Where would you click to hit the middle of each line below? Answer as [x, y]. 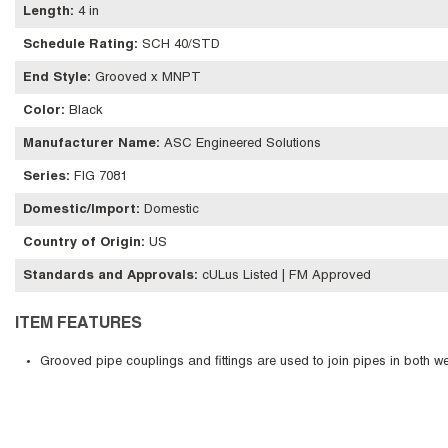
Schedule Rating [78, 45]
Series [44, 177]
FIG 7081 [100, 177]
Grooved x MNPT [148, 78]
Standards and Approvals [108, 276]
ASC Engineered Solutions [242, 144]
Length [46, 12]
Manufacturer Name [89, 144]
